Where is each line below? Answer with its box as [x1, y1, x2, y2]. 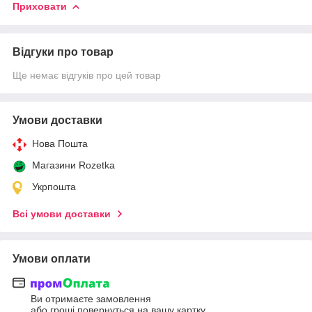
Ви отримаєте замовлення [31, 293, 151, 305]
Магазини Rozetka [32, 159, 115, 171]
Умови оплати [13, 253, 91, 265]
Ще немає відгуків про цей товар [13, 70, 161, 81]
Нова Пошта [32, 138, 88, 150]
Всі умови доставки [13, 208, 111, 220]
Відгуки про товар [13, 46, 114, 58]
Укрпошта [32, 181, 76, 193]
